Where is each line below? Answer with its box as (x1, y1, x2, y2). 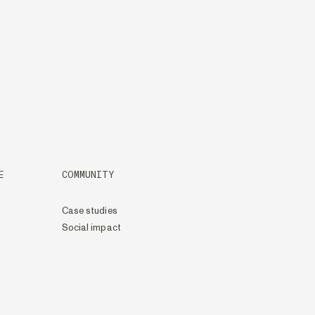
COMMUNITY (61, 169, 115, 181)
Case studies (61, 205, 117, 217)
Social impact (61, 221, 121, 234)
